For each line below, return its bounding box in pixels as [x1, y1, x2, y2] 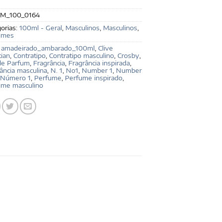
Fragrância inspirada [68, 59, 130, 67]
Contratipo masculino [49, 52, 114, 60]
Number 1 [82, 66, 112, 75]
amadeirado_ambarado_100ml [1, 44, 95, 53]
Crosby [117, 52, 139, 60]
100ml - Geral [19, 24, 62, 32]
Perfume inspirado [65, 74, 122, 82]
